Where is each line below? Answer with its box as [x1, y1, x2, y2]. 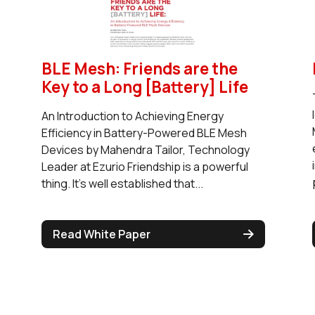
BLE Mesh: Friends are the [41, 57, 238, 79]
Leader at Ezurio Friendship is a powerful [41, 158, 248, 174]
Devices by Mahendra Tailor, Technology [41, 141, 250, 157]
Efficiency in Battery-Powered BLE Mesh [41, 124, 247, 141]
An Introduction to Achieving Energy [41, 108, 224, 124]
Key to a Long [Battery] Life [41, 75, 248, 98]
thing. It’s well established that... [41, 175, 203, 191]
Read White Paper [52, 226, 150, 242]
